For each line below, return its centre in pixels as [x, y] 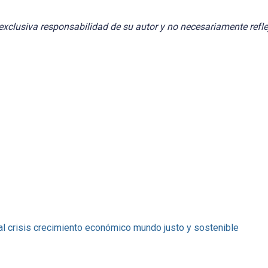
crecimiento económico [82, 228]
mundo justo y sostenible [186, 228]
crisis [19, 228]
